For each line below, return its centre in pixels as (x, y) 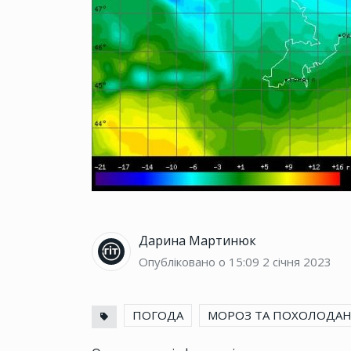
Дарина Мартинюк (197, 241)
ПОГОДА (158, 315)
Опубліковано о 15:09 (199, 262)
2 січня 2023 (297, 262)
